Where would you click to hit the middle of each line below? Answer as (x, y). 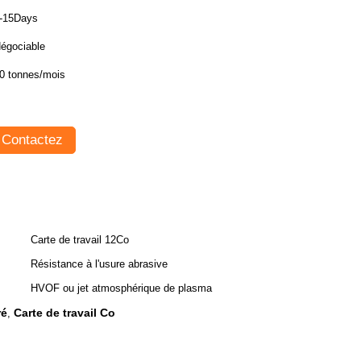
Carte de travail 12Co (80, 240)
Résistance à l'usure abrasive (99, 264)
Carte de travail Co (64, 313)
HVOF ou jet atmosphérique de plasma (121, 288)
